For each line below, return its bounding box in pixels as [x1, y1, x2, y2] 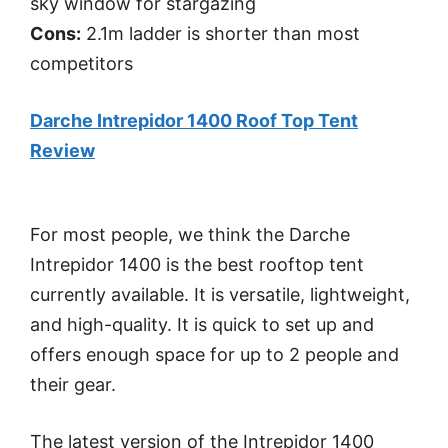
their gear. [30, 374, 116, 396]
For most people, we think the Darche [30, 224, 350, 246]
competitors [30, 53, 133, 75]
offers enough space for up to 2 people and [30, 344, 399, 366]
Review [30, 140, 95, 162]
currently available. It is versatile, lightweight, [30, 284, 410, 306]
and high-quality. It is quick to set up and [30, 314, 374, 336]
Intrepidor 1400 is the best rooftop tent [30, 254, 364, 276]
